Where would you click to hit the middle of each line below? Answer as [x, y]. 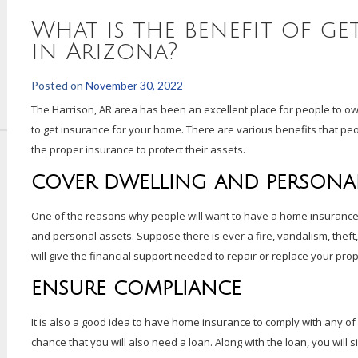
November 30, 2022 [134, 85]
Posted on [58, 85]
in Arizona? [105, 52]
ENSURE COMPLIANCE [136, 288]
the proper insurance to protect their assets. [139, 149]
